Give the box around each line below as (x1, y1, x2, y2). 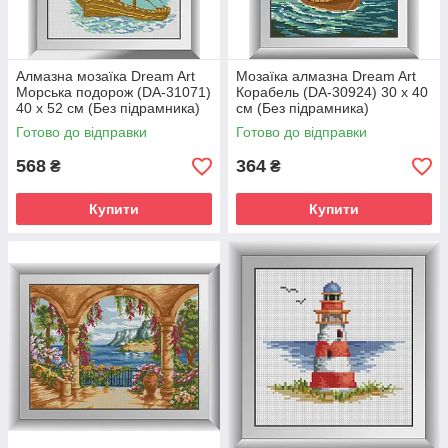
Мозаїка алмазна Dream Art (236, 68, 416, 84)
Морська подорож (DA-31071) (16, 84, 211, 100)
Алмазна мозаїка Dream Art (16, 68, 195, 84)
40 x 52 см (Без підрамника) (16, 100, 200, 116)
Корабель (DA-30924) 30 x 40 (236, 84, 428, 100)
